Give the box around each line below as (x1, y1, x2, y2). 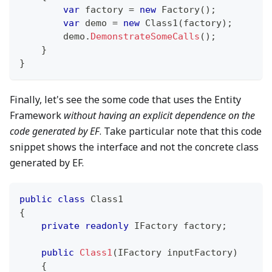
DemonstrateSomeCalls (90, 30, 200, 42)
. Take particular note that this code (100, 124, 262, 138)
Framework (10, 108, 64, 122)
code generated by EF (10, 124, 100, 138)
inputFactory (161, 246, 233, 258)
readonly (85, 220, 129, 231)
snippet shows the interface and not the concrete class (10, 140, 259, 154)
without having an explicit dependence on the (64, 108, 255, 122)
